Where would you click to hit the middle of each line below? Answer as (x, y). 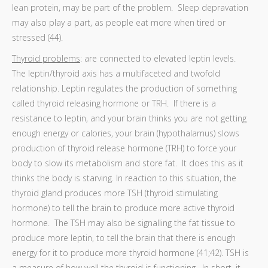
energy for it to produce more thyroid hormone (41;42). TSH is (130, 253)
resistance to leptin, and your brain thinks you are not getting (129, 118)
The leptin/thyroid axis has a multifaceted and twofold (116, 73)
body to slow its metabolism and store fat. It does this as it (128, 163)
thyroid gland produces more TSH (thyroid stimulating (115, 193)
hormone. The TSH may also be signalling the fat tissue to (124, 223)
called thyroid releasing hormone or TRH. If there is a (114, 103)
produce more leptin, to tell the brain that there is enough (124, 238)
